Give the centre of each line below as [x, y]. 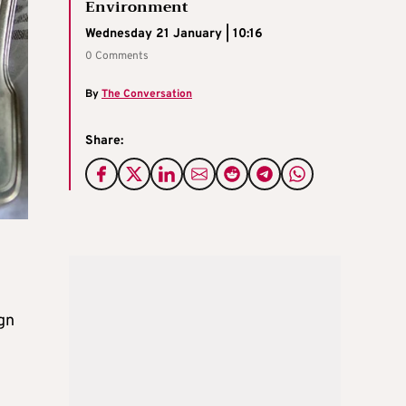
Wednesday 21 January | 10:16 [174, 34]
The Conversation [147, 94]
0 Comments [117, 56]
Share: [104, 140]
